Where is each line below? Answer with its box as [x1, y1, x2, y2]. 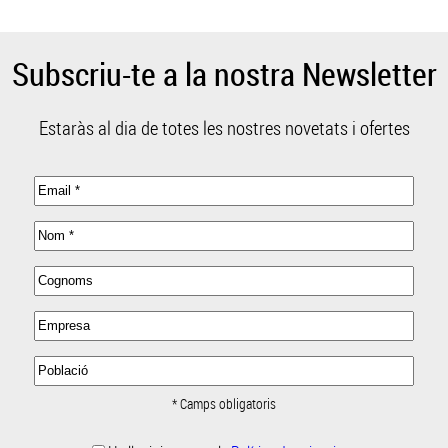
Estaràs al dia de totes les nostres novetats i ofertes [38, 114, 410, 141]
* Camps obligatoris [172, 393, 276, 413]
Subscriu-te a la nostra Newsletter [11, 51, 437, 95]
